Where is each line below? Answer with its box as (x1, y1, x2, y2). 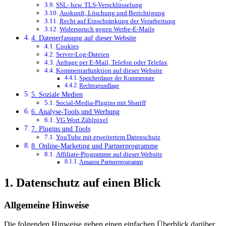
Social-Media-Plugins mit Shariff (55, 98, 146, 106)
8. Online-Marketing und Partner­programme (31, 141, 158, 150)
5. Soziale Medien (31, 90, 83, 98)
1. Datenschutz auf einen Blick (4, 176, 160, 189)
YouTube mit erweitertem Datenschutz (55, 133, 160, 141)
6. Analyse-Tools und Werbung (31, 107, 120, 116)
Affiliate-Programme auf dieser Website (55, 150, 162, 158)
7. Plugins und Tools (31, 124, 90, 133)
